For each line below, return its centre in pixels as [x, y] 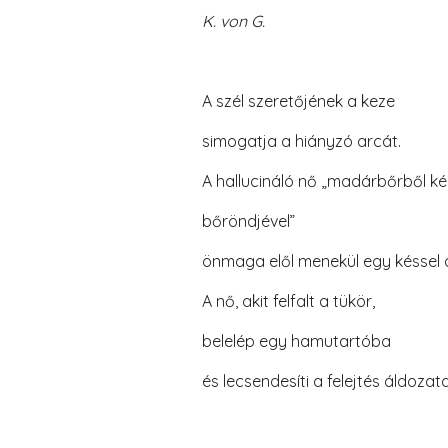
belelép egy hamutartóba [296, 341]
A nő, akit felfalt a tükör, [288, 301]
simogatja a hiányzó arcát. [301, 141]
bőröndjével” [248, 221]
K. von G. [233, 21]
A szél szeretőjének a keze [298, 101]
